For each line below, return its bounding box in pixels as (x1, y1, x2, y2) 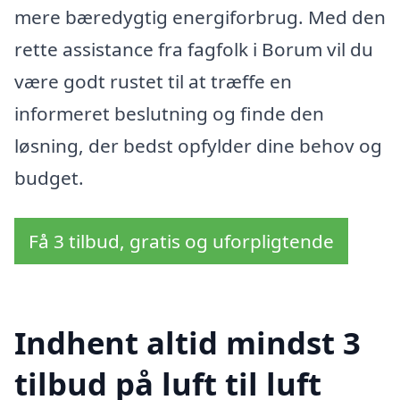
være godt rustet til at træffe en (14, 68, 292, 94)
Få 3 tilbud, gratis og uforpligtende (29, 229, 334, 254)
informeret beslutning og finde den (14, 100, 324, 126)
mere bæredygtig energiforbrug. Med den (14, 4, 386, 29)
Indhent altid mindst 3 (14, 321, 361, 363)
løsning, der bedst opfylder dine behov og (14, 132, 382, 158)
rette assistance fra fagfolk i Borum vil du (14, 36, 373, 62)
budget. (14, 164, 84, 190)
